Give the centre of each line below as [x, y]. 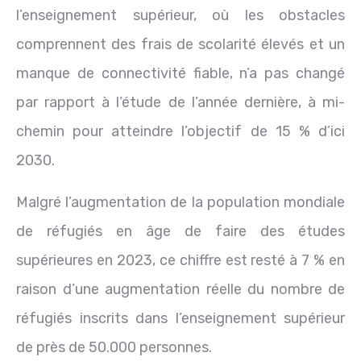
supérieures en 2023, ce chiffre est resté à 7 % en [180, 260]
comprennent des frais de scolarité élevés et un [180, 44]
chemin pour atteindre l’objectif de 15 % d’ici [180, 131]
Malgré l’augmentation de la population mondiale [180, 202]
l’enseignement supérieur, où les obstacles [180, 15]
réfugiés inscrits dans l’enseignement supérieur [180, 318]
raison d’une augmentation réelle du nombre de [180, 289]
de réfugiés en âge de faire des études [180, 231]
